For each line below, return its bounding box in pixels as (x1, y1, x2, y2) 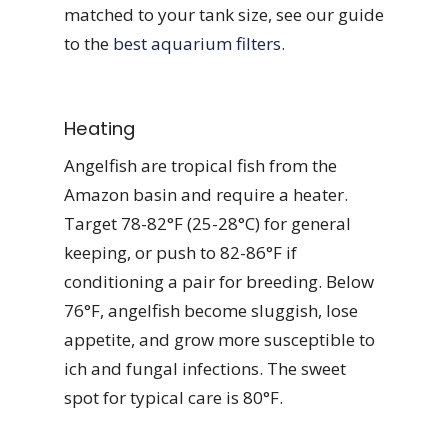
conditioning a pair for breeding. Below (64, 270, 374, 294)
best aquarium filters (113, 31, 281, 55)
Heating (64, 116, 135, 142)
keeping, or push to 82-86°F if (64, 241, 297, 265)
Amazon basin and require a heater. (64, 183, 348, 207)
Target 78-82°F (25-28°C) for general (64, 212, 351, 236)
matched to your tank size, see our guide (64, 2, 384, 26)
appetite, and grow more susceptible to (64, 328, 375, 352)
